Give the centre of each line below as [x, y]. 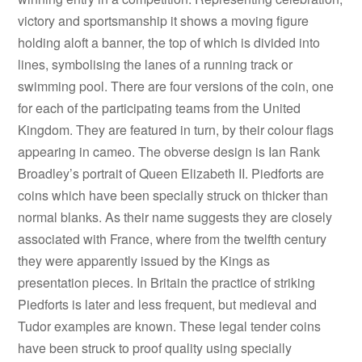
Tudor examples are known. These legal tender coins [170, 326]
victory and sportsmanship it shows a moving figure [164, 20]
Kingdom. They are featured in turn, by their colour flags [176, 129]
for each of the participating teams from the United [160, 107]
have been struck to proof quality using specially [155, 347]
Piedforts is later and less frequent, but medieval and [168, 304]
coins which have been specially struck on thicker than [173, 195]
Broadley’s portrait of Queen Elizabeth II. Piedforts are [171, 173]
